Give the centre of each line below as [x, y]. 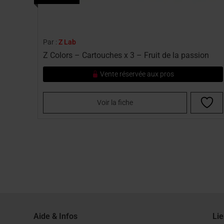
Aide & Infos [55, 216]
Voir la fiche [115, 102]
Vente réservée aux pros [136, 74]
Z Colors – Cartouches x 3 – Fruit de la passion [126, 55]
